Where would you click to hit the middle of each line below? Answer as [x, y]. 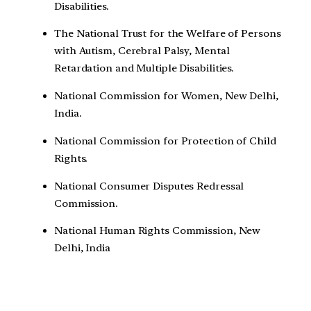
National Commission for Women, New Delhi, [166, 96]
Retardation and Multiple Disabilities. [144, 68]
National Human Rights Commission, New [158, 231]
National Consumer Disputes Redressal [149, 186]
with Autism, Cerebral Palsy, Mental [142, 51]
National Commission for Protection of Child [165, 141]
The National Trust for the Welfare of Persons [168, 34]
